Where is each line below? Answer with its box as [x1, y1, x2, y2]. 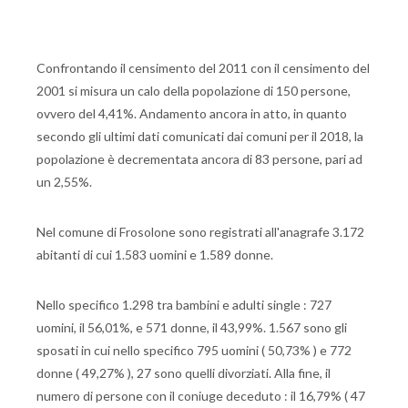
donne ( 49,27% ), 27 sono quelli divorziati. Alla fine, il [36, 365, 331, 381]
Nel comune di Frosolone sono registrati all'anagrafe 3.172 [36, 224, 364, 240]
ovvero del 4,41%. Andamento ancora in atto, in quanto [36, 106, 347, 121]
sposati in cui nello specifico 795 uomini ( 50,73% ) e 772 [36, 342, 352, 358]
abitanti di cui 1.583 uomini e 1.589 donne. [36, 247, 273, 262]
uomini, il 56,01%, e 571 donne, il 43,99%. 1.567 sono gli [36, 320, 347, 335]
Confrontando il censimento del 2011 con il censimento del [36, 60, 370, 76]
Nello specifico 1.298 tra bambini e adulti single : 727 [36, 297, 331, 312]
